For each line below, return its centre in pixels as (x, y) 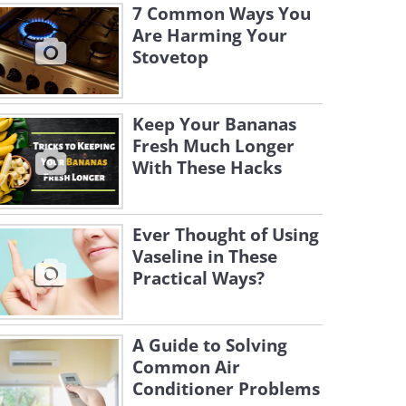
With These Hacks (207, 168)
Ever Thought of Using (226, 235)
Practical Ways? (198, 278)
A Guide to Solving (210, 345)
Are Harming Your (210, 35)
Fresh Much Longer (213, 146)
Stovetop (170, 57)
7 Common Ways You (222, 14)
